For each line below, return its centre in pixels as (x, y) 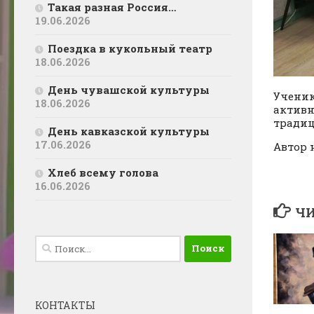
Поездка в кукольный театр (130, 48)
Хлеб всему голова (103, 172)
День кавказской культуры (129, 131)
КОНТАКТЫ (65, 305)
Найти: (55, 243)
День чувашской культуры (129, 89)
